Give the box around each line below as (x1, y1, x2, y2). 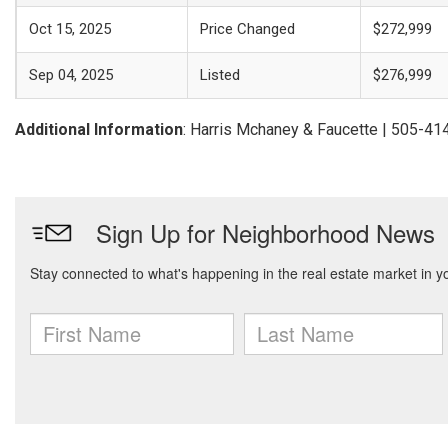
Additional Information (15, 120, 183, 139)
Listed (200, 66, 240, 84)
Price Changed (200, 20, 295, 38)
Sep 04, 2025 (29, 66, 113, 84)
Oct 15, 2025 (29, 20, 111, 38)
